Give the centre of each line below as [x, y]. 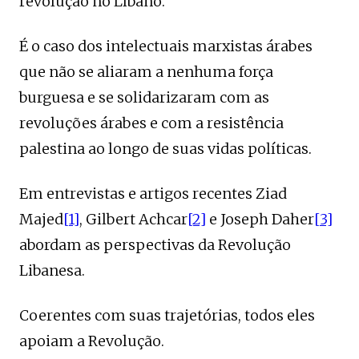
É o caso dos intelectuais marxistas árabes [166, 46]
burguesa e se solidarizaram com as [144, 97]
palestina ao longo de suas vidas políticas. [165, 149]
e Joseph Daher [260, 219]
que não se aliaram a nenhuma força [146, 72]
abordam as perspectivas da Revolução [155, 245]
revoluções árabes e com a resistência [151, 123]
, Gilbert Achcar [133, 219]
